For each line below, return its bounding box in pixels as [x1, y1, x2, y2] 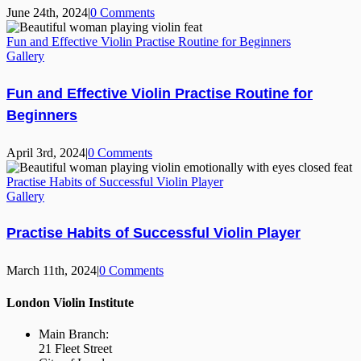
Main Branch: [39, 326, 109, 341]
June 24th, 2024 [6, 5, 88, 19]
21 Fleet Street [39, 341, 112, 355]
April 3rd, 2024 [6, 145, 85, 160]
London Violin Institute [6, 295, 134, 309]
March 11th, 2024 [6, 263, 97, 278]
